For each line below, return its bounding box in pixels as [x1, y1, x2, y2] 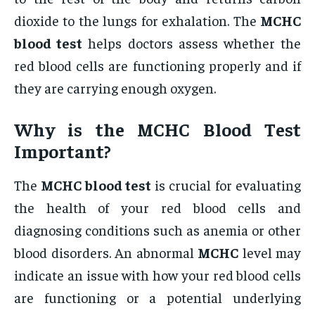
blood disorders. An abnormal [14, 243, 198, 262]
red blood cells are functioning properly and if [14, 56, 301, 75]
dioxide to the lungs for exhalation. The [14, 11, 260, 30]
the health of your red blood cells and [14, 198, 301, 217]
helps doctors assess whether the [82, 34, 302, 52]
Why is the [14, 117, 138, 141]
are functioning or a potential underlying [14, 288, 301, 307]
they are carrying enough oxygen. [14, 79, 216, 97]
